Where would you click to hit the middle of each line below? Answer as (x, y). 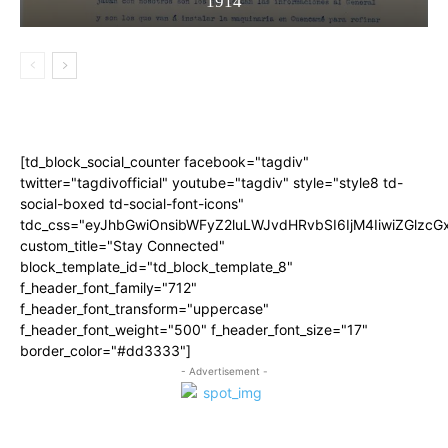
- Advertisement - (224, 370)
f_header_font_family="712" (108, 287)
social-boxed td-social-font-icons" (132, 203)
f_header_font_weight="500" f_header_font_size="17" (194, 329)
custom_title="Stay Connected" (122, 245)
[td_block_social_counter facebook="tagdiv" (164, 161)
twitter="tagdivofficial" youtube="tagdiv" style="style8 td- (211, 182)
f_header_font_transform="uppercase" (144, 308)
